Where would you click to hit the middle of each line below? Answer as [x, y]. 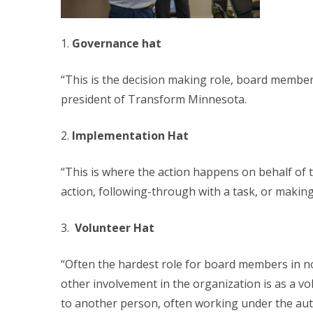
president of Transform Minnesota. [154, 99]
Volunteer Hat [115, 228]
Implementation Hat [130, 136]
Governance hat [117, 43]
